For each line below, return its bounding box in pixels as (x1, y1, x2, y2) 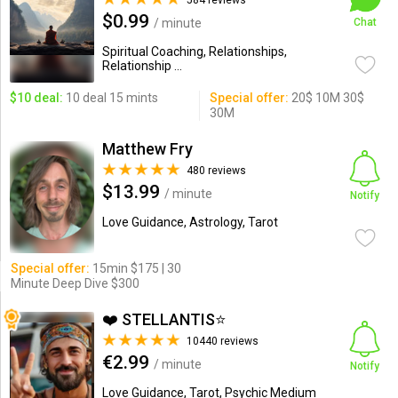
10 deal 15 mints (62, 91, 158, 105)
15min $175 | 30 (89, 261, 181, 275)
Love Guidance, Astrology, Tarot (101, 215, 278, 229)
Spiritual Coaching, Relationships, (101, 44, 287, 59)
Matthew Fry (101, 139, 193, 158)
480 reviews (186, 164, 246, 177)
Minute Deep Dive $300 (10, 276, 139, 291)
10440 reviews (186, 335, 259, 347)
